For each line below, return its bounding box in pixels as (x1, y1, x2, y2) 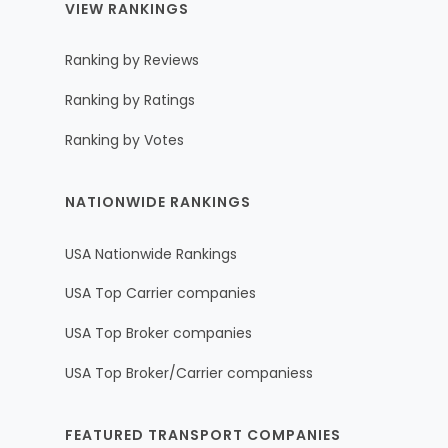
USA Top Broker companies (65, 323, 252, 344)
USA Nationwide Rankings (65, 243, 237, 264)
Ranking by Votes (65, 129, 184, 150)
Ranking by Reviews (65, 50, 199, 71)
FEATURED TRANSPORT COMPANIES (65, 424, 341, 445)
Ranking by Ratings (65, 90, 195, 111)
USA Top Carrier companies (65, 283, 256, 304)
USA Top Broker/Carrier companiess (65, 362, 313, 383)
